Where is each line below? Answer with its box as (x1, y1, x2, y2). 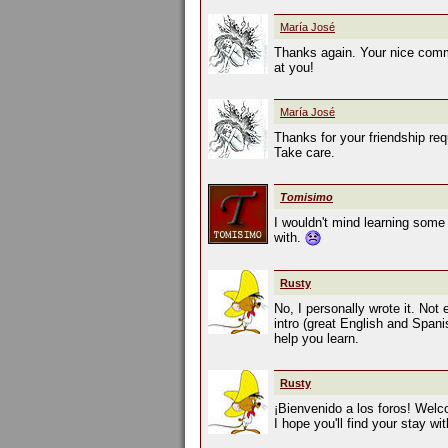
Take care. (274, 145, 335, 160)
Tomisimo (280, 191, 333, 203)
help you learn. (274, 331, 359, 347)
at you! (274, 60, 314, 75)
